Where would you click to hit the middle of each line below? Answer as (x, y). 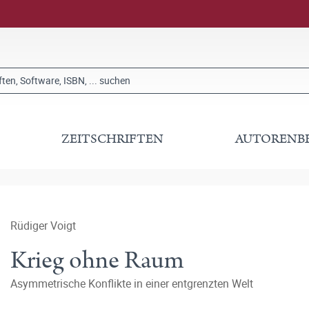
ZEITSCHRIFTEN (113, 139)
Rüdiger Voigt (43, 226)
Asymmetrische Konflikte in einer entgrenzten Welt (132, 283)
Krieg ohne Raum (97, 260)
